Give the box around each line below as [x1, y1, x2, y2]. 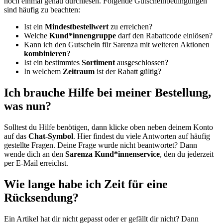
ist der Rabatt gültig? [95, 67, 161, 76]
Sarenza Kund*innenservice [65, 150, 160, 159]
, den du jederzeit [160, 150, 214, 159]
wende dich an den [4, 150, 65, 159]
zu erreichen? [109, 22, 152, 31]
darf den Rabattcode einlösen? [116, 31, 213, 40]
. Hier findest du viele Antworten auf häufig [73, 132, 210, 141]
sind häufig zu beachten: [4, 5, 80, 14]
